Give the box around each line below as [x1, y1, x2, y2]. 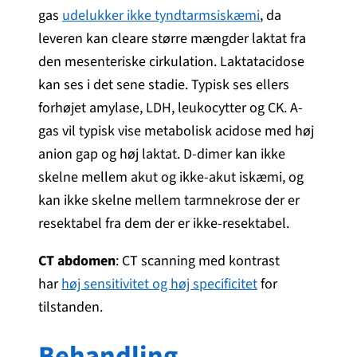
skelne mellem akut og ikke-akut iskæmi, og [38, 167, 304, 187]
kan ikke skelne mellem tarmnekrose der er [38, 190, 300, 210]
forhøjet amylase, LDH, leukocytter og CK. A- [38, 97, 303, 118]
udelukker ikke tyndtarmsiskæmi [62, 5, 260, 25]
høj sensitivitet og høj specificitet [61, 273, 257, 294]
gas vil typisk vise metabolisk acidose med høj [38, 120, 314, 141]
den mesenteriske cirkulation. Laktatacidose [38, 51, 304, 72]
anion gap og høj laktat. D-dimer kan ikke [38, 143, 285, 164]
